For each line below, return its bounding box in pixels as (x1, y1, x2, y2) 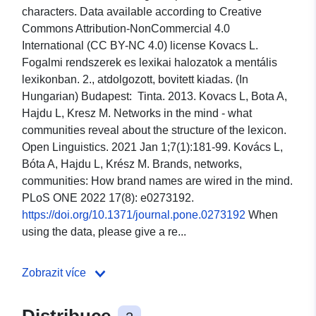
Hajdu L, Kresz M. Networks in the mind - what (22, 107, 252, 120)
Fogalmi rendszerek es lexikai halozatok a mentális (22, 56, 277, 69)
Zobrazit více (22, 267, 86, 279)
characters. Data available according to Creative (22, 6, 262, 18)
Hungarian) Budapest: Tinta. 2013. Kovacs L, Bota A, (22, 90, 287, 103)
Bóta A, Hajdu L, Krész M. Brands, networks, (22, 158, 242, 171)
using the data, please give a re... (22, 226, 186, 238)
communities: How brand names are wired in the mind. (22, 175, 293, 188)
